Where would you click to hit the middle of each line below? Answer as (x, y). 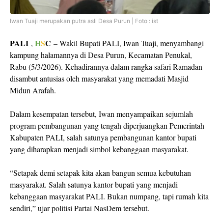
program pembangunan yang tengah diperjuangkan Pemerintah (107, 125)
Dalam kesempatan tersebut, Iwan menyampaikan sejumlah (101, 114)
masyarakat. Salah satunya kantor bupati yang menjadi (94, 184)
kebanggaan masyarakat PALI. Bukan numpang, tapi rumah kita (109, 196)
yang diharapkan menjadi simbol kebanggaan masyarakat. (99, 149)
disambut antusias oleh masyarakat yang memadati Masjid (99, 78)
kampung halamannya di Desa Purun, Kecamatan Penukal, (101, 55)
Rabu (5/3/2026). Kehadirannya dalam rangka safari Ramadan (106, 67)
